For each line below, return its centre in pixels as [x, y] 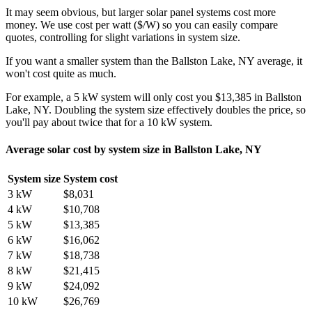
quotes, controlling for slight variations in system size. [123, 37]
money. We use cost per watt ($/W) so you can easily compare [142, 24]
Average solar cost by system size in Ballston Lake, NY [134, 149]
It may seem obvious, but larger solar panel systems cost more [141, 12]
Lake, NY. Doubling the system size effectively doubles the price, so [156, 109]
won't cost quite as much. [61, 73]
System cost [91, 179]
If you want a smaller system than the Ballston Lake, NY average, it [154, 61]
